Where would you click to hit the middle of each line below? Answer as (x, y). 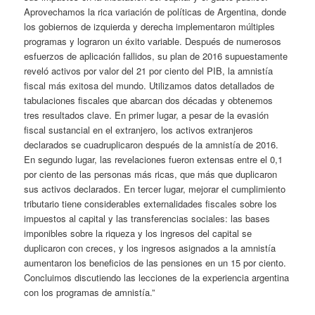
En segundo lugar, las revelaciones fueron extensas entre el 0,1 (154, 159)
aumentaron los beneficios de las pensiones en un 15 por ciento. (155, 262)
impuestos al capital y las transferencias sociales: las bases (147, 218)
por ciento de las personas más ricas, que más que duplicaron (151, 174)
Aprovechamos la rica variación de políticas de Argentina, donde (155, 11)
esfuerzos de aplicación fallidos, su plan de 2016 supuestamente (156, 56)
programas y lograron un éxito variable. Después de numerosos (153, 41)
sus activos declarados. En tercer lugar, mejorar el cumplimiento (155, 188)
